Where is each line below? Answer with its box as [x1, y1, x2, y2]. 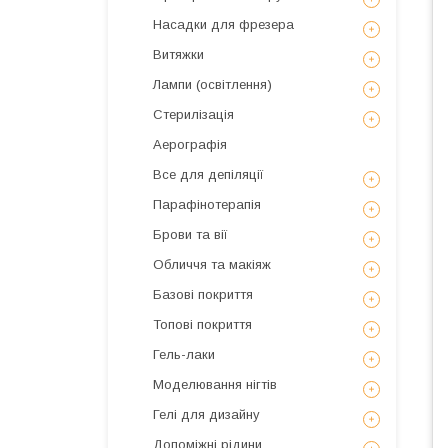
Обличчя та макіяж [153, 257, 271, 272]
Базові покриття [153, 287, 253, 302]
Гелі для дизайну [153, 407, 260, 422]
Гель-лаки [153, 347, 215, 362]
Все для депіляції [153, 167, 264, 182]
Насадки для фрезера [153, 17, 294, 32]
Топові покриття [153, 317, 252, 332]
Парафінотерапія [153, 197, 261, 212]
